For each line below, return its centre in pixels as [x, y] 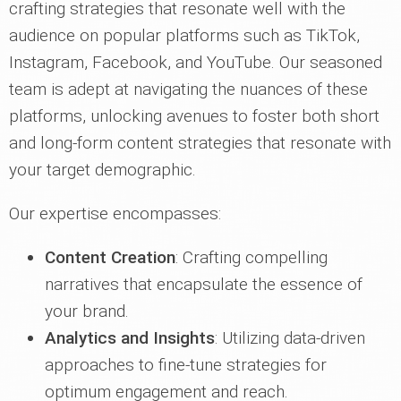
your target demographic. [102, 170]
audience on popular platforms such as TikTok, [184, 36]
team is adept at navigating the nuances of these [188, 90]
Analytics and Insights [130, 338]
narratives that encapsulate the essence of [204, 285]
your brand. [87, 311]
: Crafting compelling [252, 258]
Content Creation [110, 258]
